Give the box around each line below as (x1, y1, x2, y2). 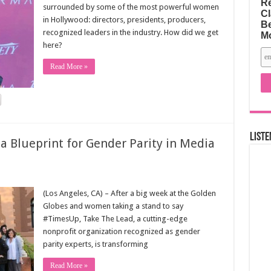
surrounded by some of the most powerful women (42, 2, 219, 11)
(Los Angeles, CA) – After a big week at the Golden (42, 189, 216, 198)
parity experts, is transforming (42, 240, 148, 249)
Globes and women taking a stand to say (42, 201, 183, 211)
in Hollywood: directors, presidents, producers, (42, 15, 206, 24)
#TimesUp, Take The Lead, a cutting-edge (42, 214, 188, 223)
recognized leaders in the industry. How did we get (42, 28, 218, 37)
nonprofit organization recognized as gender (42, 227, 200, 236)
